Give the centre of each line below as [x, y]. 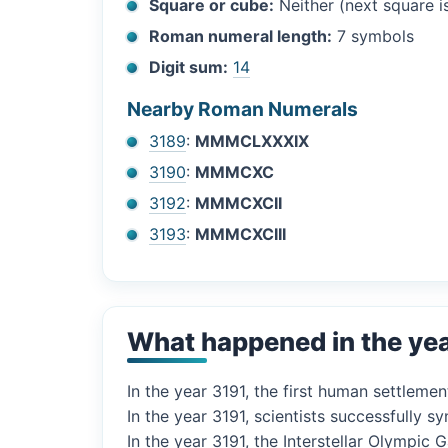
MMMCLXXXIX [252, 140]
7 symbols [373, 35]
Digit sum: [189, 66]
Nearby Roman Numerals [242, 108]
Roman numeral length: [241, 35]
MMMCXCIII [241, 233]
